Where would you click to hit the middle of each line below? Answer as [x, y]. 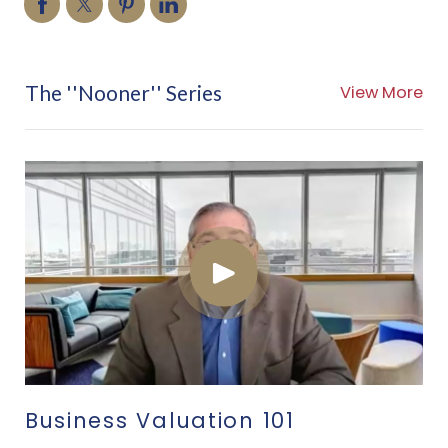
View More [382, 92]
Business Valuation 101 [159, 420]
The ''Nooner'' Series [123, 92]
